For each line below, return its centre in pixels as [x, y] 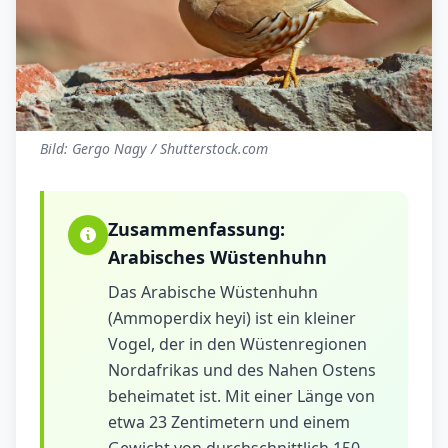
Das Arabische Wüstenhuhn [213, 292]
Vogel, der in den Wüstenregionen [237, 344]
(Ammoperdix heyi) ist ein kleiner [232, 318]
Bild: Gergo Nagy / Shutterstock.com [154, 149]
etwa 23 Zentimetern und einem [229, 422]
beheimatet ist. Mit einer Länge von [241, 396]
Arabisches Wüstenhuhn [217, 257]
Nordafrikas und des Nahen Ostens [242, 370]
